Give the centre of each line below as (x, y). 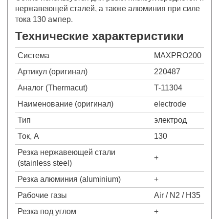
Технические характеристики (99, 36)
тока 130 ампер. (44, 20)
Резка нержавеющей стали (66, 153)
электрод (170, 120)
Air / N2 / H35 (177, 196)
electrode (170, 104)
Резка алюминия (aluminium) (69, 179)
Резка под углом (47, 212)
